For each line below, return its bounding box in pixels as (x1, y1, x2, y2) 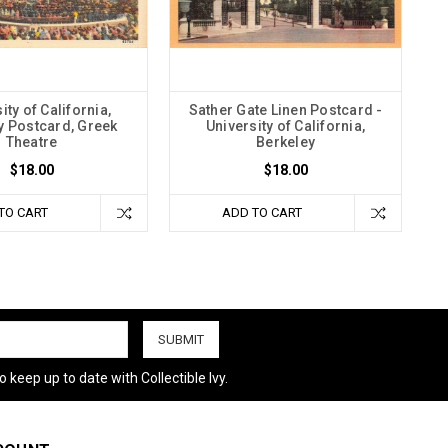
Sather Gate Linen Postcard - (188, 101, 383, 118)
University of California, (205, 117, 366, 134)
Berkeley (256, 133, 315, 150)
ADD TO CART (222, 204, 302, 220)
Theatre (5, 133, 58, 150)
